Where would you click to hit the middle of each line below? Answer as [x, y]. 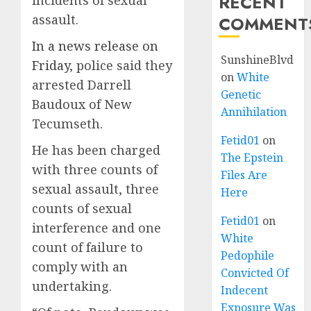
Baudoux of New [82, 104]
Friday [51, 65]
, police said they [121, 65]
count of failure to [87, 247]
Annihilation [254, 112]
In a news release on [95, 46]
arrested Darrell [82, 85]
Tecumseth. [67, 124]
